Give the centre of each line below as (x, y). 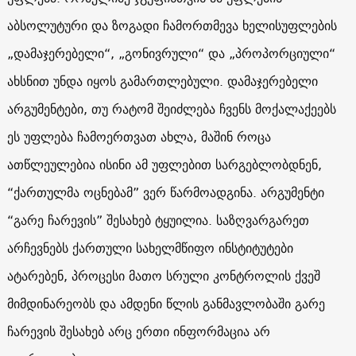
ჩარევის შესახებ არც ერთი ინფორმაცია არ (138, 331)
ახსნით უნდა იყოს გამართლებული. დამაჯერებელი (162, 81)
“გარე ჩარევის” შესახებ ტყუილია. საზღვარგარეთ (158, 220)
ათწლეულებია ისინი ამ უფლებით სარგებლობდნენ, (164, 164)
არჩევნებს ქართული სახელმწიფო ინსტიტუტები (150, 248)
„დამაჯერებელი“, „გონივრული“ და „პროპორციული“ (171, 53)
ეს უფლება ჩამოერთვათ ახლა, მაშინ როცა (139, 136)
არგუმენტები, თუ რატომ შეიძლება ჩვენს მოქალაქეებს (171, 108)
